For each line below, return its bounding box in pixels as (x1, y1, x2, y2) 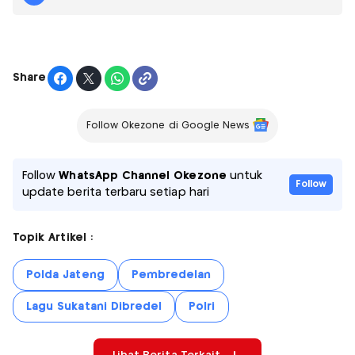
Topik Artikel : (13, 231, 93, 243)
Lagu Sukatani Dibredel (26, 300, 162, 312)
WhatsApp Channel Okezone (59, 170, 227, 181)
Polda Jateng (26, 269, 105, 281)
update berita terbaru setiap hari (22, 186, 209, 198)
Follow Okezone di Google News (86, 120, 250, 130)
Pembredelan (131, 269, 212, 281)
